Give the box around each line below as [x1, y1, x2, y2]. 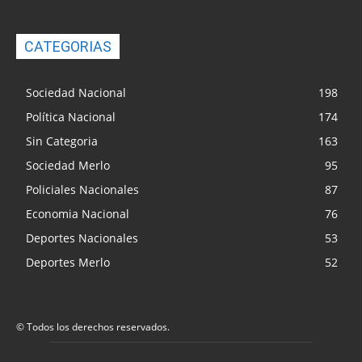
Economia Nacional [26, 205, 129, 221]
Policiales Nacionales [26, 181, 139, 197]
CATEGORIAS [24, 37, 112, 55]
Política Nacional [26, 108, 116, 124]
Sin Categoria [26, 133, 98, 149]
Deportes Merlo [26, 254, 110, 270]
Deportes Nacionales [26, 229, 138, 246]
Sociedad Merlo [26, 157, 110, 173]
